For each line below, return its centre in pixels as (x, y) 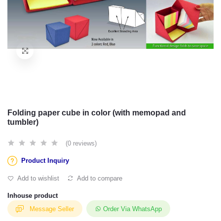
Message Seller (52, 209)
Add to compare (99, 178)
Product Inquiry (45, 161)
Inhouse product (33, 196)
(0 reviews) (81, 143)
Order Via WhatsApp (132, 209)
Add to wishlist (37, 178)
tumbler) (23, 122)
